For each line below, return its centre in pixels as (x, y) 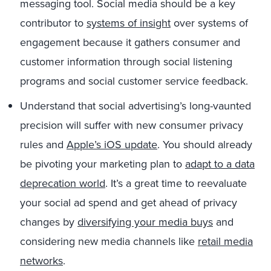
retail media (225, 241)
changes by (49, 222)
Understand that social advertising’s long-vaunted (135, 106)
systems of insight (129, 23)
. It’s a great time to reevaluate (176, 183)
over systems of (209, 23)
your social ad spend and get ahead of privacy (129, 203)
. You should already (205, 145)
